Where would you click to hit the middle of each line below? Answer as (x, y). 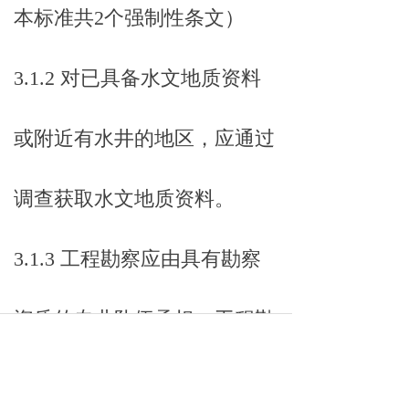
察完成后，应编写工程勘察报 (144, 379)
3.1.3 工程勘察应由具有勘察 (137, 259)
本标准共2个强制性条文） (129, 18)
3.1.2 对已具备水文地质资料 (137, 78)
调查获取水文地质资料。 (124, 199)
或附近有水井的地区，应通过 (144, 138)
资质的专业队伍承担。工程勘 (144, 319)
